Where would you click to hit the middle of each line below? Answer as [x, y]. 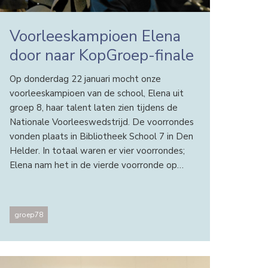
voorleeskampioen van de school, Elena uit [96, 93]
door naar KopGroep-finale [101, 56]
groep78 [28, 215]
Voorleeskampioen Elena [95, 36]
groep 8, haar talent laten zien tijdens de [93, 107]
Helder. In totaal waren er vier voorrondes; [97, 150]
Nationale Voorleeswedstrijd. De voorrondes [101, 122]
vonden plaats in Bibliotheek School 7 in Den [101, 136]
